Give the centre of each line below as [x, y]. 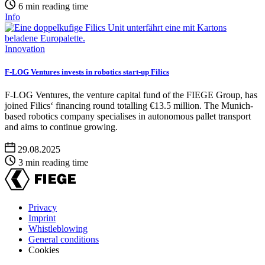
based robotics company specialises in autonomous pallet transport [128, 116]
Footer [21, 219]
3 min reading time [53, 162]
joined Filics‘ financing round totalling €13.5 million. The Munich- [129, 105]
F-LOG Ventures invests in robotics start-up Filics [87, 72]
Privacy [43, 207]
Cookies [44, 250]
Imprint [42, 218]
